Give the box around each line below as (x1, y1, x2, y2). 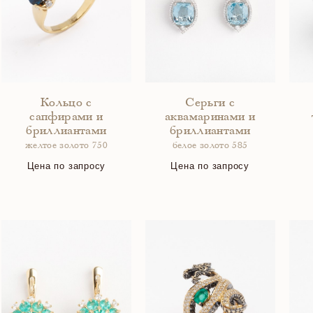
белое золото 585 (172, 142, 248, 151)
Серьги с (185, 97, 235, 110)
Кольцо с (40, 97, 92, 110)
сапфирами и (29, 111, 103, 124)
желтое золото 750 (24, 142, 108, 151)
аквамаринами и (165, 111, 256, 124)
